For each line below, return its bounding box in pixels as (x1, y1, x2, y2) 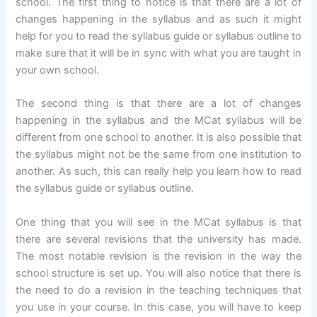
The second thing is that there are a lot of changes (16, 97, 301, 110)
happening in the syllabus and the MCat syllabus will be (16, 114, 301, 127)
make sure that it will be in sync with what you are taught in (16, 46, 301, 59)
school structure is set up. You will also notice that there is (16, 266, 301, 279)
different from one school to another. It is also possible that (16, 131, 301, 144)
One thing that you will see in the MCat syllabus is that (16, 215, 301, 229)
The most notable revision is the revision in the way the (16, 249, 301, 263)
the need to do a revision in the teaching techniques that (16, 283, 301, 296)
